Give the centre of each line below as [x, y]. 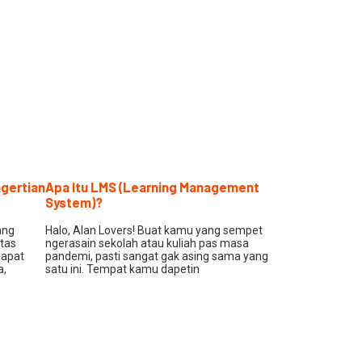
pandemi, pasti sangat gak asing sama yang [157, 256]
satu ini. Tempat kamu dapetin [122, 269]
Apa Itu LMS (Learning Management [152, 187]
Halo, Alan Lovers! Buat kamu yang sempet [154, 230]
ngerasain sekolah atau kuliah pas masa [147, 243]
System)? [74, 203]
